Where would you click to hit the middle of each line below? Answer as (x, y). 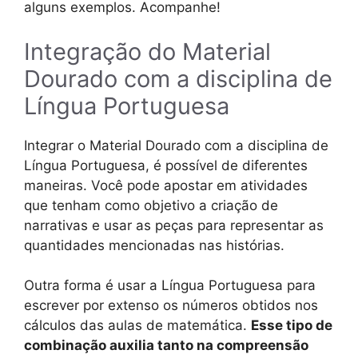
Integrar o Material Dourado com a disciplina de (176, 145)
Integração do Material (147, 51)
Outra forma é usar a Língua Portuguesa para (170, 286)
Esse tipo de (292, 326)
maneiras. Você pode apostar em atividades (166, 185)
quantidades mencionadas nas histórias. (154, 245)
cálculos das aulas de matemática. (137, 326)
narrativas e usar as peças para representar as (174, 225)
